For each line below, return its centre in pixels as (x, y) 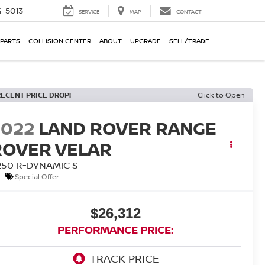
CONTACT (189, 12)
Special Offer (37, 176)
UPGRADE (146, 41)
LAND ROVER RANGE (128, 128)
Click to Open (221, 95)
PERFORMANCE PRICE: (116, 230)
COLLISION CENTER (60, 41)
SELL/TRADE (189, 41)
